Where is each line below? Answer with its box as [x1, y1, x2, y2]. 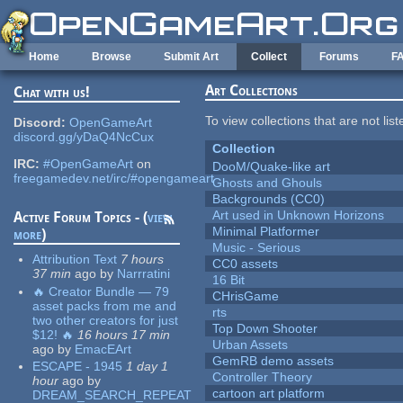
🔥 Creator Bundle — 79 [32, 283, 170, 299]
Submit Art [164, 50, 219, 63]
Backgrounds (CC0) [212, 192, 326, 207]
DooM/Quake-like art [212, 159, 331, 175]
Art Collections [205, 82, 299, 100]
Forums [319, 50, 359, 63]
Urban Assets [212, 337, 289, 353]
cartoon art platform [212, 386, 326, 401]
